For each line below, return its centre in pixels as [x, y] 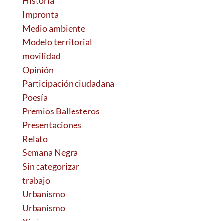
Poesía [35, 97]
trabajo [36, 180]
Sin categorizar [51, 166]
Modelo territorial [57, 42]
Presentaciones [52, 125]
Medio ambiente [54, 28]
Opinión [38, 70]
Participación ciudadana [68, 83]
